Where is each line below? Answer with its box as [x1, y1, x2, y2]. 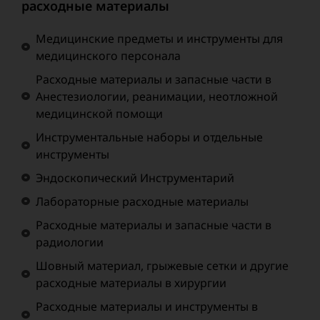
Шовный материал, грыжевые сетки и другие [36, 258, 289, 274]
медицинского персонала [36, 48, 181, 64]
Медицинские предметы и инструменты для [36, 31, 283, 47]
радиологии [36, 234, 104, 251]
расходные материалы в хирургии [36, 275, 226, 291]
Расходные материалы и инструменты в [36, 299, 258, 315]
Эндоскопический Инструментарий [36, 170, 234, 186]
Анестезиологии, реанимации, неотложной [36, 89, 278, 105]
